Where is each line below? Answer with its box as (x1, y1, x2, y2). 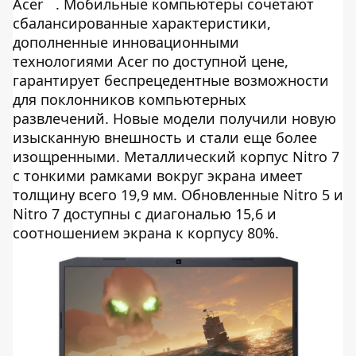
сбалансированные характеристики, (13, 14, 271, 33)
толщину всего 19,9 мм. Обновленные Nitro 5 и (13, 185, 343, 204)
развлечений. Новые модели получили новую (13, 109, 336, 128)
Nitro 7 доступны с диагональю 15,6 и (13, 204, 277, 223)
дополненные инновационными (13, 33, 239, 52)
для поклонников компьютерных (13, 90, 246, 109)
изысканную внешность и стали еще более (13, 128, 317, 147)
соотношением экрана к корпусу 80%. (13, 223, 279, 242)
